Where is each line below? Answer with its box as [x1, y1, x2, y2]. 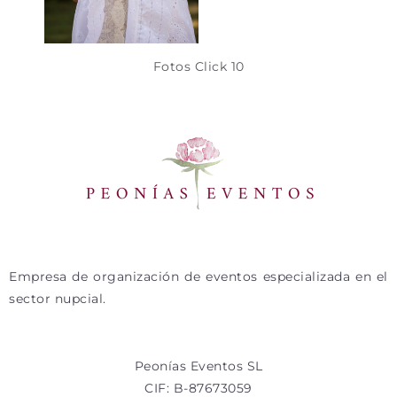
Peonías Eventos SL [134, 357, 263, 374]
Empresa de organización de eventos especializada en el [9, 269, 388, 285]
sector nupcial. [9, 291, 106, 307]
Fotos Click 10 [152, 58, 245, 74]
